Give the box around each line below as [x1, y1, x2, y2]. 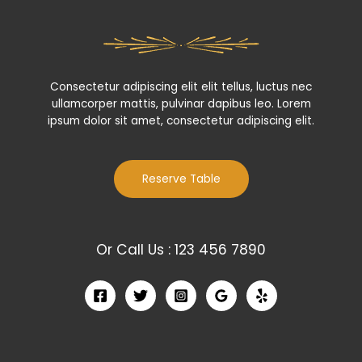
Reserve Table [141, 171, 221, 187]
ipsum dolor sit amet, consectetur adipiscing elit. [48, 112, 314, 128]
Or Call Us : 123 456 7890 [96, 240, 266, 260]
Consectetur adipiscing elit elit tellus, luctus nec [50, 78, 312, 95]
